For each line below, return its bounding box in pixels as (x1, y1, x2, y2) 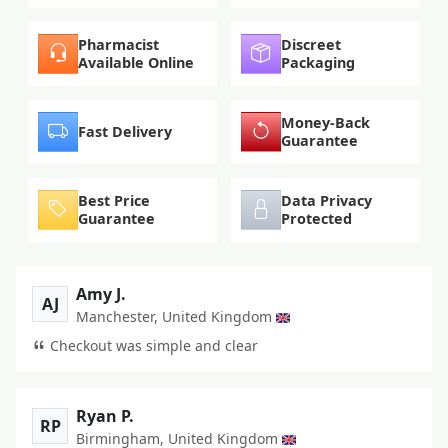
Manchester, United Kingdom (76, 306, 272, 326)
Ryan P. (76, 404, 134, 427)
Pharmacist (78, 34, 159, 54)
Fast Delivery (78, 121, 172, 141)
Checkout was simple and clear (50, 335, 258, 355)
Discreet (281, 34, 341, 54)
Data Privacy (281, 190, 372, 210)
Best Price (78, 190, 150, 210)
